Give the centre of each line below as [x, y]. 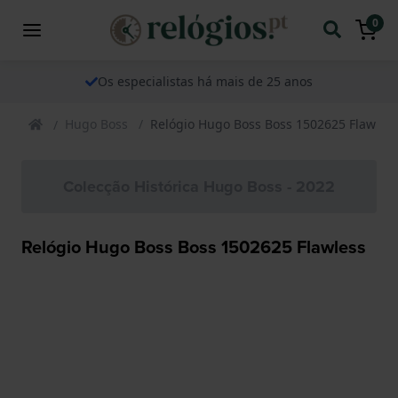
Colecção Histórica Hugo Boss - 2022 [199, 186]
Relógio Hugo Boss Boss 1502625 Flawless [194, 247]
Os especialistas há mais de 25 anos [205, 81]
